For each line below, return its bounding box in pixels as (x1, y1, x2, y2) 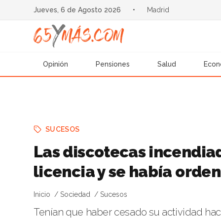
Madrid (147, 6, 169, 14)
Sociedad (60, 190, 90, 198)
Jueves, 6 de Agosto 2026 (33, 6, 121, 14)
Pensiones (96, 60, 130, 68)
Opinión (43, 60, 69, 68)
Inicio (34, 190, 50, 198)
